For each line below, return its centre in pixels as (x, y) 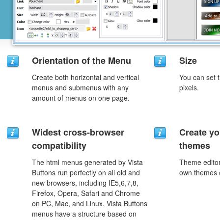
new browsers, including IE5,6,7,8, (85, 183)
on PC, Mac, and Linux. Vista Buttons (90, 203)
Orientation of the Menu (82, 60)
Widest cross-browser (78, 132)
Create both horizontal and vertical (85, 77)
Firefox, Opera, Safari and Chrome (86, 193)
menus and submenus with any (80, 87)
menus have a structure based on (84, 214)
